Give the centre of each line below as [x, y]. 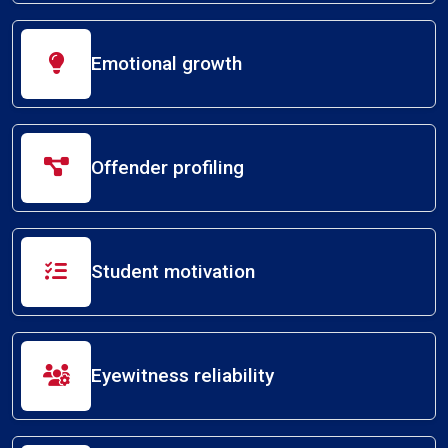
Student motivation [173, 271]
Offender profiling [167, 167]
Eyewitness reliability [182, 375]
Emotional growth [166, 63]
